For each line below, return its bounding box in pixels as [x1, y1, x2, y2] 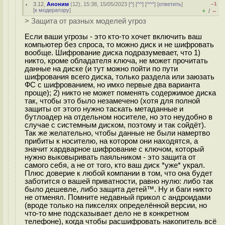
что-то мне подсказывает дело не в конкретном [25, 209, 189, 217]
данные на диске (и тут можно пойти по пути [25, 64, 178, 73]
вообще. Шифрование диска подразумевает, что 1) [25, 48, 200, 57]
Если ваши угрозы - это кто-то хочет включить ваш [25, 32, 202, 41]
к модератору [35, 7, 69, 13]
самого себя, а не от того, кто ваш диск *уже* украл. [25, 161, 205, 169]
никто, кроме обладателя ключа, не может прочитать [25, 56, 208, 65]
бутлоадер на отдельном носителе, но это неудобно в [25, 113, 212, 121]
